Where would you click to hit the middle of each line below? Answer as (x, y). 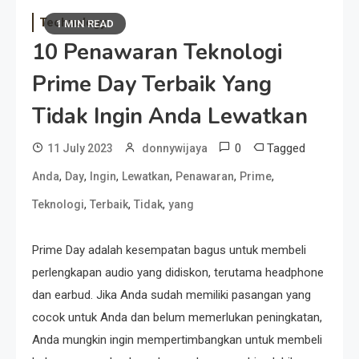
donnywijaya (175, 148)
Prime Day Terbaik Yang (152, 85)
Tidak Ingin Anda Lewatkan (170, 117)
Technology (73, 22)
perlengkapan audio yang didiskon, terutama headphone (178, 272)
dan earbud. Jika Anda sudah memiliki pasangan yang (171, 295)
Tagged (286, 148)
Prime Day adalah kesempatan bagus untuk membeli (169, 250)
